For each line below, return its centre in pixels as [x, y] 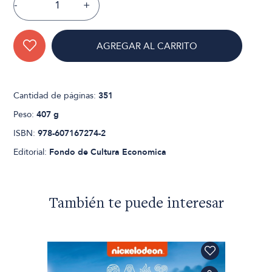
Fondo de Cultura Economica [108, 152]
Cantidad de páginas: [56, 95]
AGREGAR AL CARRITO [147, 46]
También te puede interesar [136, 204]
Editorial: [32, 152]
